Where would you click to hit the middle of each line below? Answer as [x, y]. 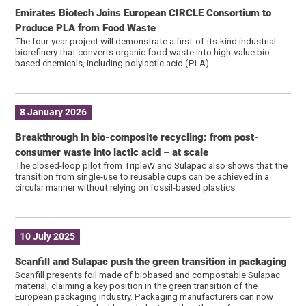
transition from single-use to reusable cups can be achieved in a [142, 176]
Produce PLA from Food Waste [86, 28]
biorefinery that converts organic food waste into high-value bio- [144, 52]
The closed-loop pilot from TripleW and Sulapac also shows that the [152, 165]
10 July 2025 [48, 237]
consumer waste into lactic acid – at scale [112, 152]
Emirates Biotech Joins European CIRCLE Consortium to [143, 13]
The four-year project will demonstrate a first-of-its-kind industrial [146, 41]
